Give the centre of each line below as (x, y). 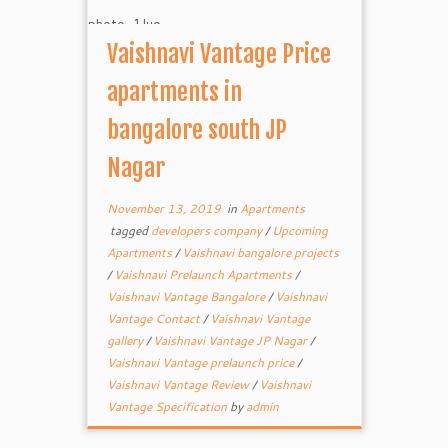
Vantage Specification (169, 406)
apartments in (175, 92)
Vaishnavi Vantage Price (219, 54)
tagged (129, 230)
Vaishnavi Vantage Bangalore (188, 296)
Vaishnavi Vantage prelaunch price (202, 362)
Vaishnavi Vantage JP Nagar (232, 340)
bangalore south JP (197, 130)
